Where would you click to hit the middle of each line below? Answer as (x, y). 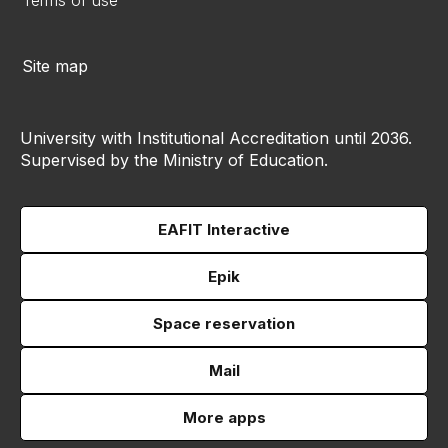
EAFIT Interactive (224, 230)
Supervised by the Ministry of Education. (174, 160)
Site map (55, 66)
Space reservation (224, 324)
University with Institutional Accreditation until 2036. (216, 138)
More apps (224, 418)
